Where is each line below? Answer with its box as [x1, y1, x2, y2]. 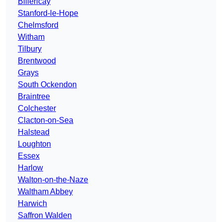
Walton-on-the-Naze [18, 175, 88, 184]
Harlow [18, 164, 43, 172]
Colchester [18, 104, 56, 113]
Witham [18, 33, 45, 42]
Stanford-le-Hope [18, 9, 78, 18]
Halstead [18, 128, 50, 137]
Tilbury [18, 45, 42, 54]
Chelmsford [18, 21, 58, 30]
